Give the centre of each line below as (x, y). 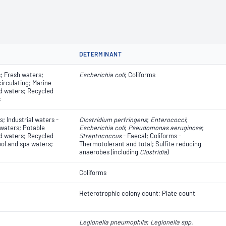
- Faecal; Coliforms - (151, 136)
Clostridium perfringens (113, 120)
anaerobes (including (109, 152)
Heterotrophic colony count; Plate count (137, 193)
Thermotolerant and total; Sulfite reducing (140, 144)
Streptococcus (100, 136)
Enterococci (168, 120)
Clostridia (153, 152)
